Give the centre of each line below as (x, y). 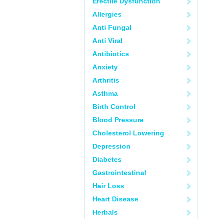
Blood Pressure (118, 120)
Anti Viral (108, 41)
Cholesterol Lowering (128, 133)
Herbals (105, 212)
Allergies (107, 14)
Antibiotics (111, 54)
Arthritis (106, 80)
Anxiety (105, 67)
